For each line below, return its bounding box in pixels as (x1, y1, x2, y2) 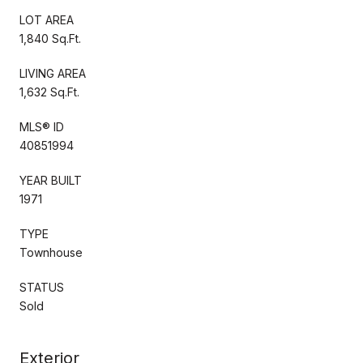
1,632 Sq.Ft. (19, 84, 79, 99)
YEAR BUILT (19, 173, 82, 187)
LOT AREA (19, 12, 74, 27)
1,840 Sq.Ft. (19, 31, 81, 45)
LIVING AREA (19, 66, 86, 80)
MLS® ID (19, 119, 64, 134)
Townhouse (19, 245, 83, 259)
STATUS (19, 280, 64, 294)
